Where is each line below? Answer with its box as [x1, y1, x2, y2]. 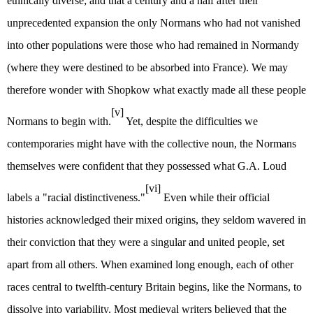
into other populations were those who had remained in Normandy [7, 39, 299, 52]
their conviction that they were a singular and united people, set [7, 235, 284, 248]
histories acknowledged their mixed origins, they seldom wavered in [7, 213, 306, 226]
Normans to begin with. [7, 115, 111, 128]
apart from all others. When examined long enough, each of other [7, 258, 293, 270]
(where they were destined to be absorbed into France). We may [7, 61, 288, 74]
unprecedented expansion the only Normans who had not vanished [7, 17, 300, 29]
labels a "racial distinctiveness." [7, 191, 145, 203]
